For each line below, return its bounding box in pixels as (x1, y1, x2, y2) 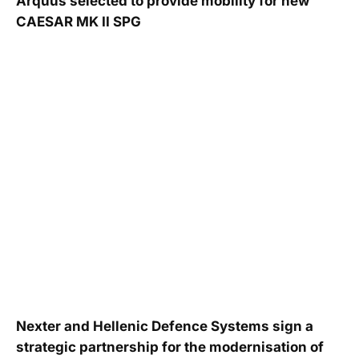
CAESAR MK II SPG (16, 14, 141, 30)
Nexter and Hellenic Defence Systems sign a (16, 318, 313, 335)
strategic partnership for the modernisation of (16, 339, 324, 356)
